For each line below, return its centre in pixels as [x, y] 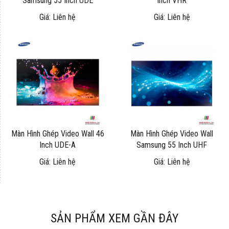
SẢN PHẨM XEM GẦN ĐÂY [114, 218]
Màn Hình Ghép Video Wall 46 [58, 133]
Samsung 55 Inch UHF [172, 145]
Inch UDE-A [58, 145]
